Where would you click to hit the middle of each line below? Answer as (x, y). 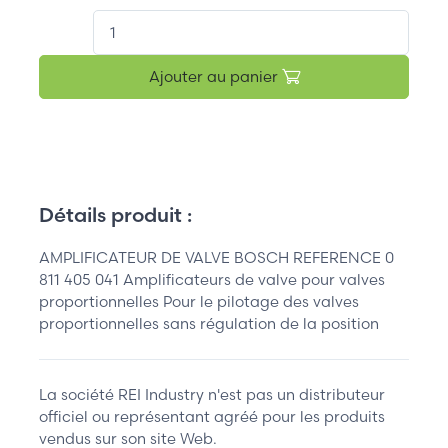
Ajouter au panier (215, 76)
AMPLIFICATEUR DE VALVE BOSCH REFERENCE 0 (216, 257)
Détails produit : (115, 214)
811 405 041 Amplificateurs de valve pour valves (212, 279)
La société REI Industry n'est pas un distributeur (212, 394)
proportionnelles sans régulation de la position (209, 323)
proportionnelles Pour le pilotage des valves (199, 301)
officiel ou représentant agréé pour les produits (212, 416)
